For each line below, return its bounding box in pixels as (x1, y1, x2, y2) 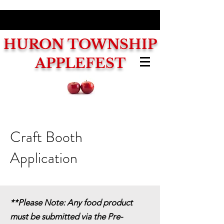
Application (10, 147, 77, 168)
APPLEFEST (34, 55, 125, 71)
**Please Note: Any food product (10, 197, 132, 207)
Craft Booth (10, 126, 82, 147)
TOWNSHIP (67, 36, 157, 52)
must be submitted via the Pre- (10, 211, 123, 221)
